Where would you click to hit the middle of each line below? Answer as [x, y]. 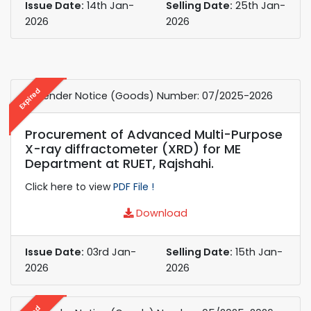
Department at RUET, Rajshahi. [119, 163]
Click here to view [69, 186]
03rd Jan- [110, 252]
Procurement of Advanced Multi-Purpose [154, 134]
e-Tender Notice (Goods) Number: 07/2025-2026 [149, 95]
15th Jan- [258, 252]
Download [160, 213]
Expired [30, 98]
